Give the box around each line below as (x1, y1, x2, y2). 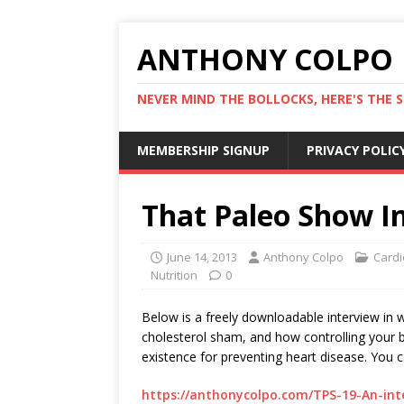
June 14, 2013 (167, 249, 237, 265)
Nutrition (151, 267, 197, 283)
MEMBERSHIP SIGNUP (137, 142, 270, 159)
